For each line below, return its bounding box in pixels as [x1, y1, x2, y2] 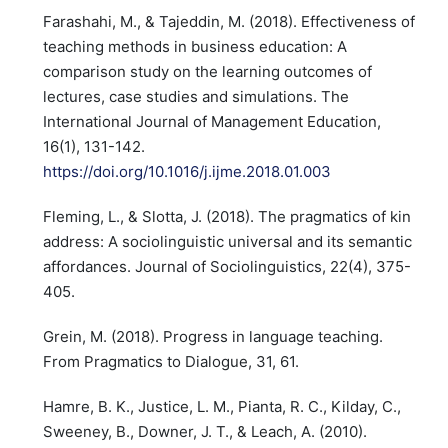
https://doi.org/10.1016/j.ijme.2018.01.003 [42, 162, 331, 181]
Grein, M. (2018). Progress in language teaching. [42, 327, 383, 346]
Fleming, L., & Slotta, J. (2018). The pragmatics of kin [42, 207, 411, 226]
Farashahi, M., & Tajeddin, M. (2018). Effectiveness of [42, 12, 415, 31]
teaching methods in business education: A [42, 37, 347, 56]
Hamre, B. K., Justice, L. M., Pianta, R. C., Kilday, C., [42, 397, 401, 416]
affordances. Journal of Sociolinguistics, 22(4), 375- [42, 257, 411, 276]
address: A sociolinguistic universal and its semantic [42, 232, 412, 251]
